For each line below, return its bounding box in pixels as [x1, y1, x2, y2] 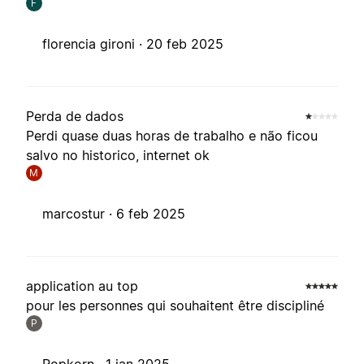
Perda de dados [26, 108, 123, 125]
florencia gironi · [42, 36, 146, 53]
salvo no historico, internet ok [26, 147, 210, 164]
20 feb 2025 [146, 36, 223, 53]
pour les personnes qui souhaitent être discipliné [26, 297, 324, 314]
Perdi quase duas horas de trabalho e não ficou [26, 128, 318, 145]
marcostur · [42, 206, 116, 223]
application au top [26, 278, 138, 295]
